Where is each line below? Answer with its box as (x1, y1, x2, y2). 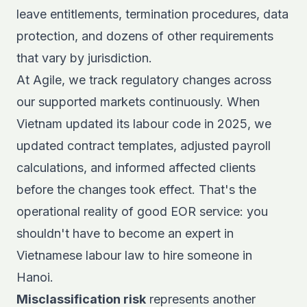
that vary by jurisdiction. (16, 51, 152, 65)
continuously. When (145, 95, 260, 109)
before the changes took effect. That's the (16, 182, 256, 197)
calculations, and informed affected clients (16, 160, 256, 175)
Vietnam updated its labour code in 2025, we (16, 116, 271, 131)
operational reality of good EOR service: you (16, 204, 268, 219)
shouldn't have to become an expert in (16, 226, 234, 241)
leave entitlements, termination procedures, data (16, 7, 288, 21)
